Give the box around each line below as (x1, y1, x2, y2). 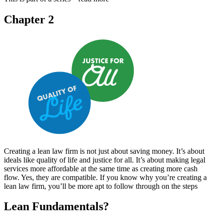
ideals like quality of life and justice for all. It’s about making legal (4, 155, 205, 164)
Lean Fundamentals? (4, 200, 109, 213)
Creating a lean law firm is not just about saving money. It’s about (4, 146, 204, 155)
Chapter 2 (4, 13, 54, 26)
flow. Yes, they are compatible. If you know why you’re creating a (4, 173, 207, 182)
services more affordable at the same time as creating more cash (4, 164, 198, 173)
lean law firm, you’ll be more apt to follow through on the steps (4, 182, 198, 190)
